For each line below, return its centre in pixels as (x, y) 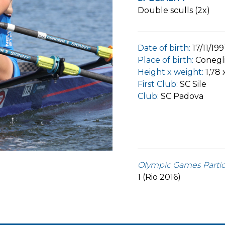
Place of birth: (165, 60)
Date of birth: (165, 48)
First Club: (158, 84)
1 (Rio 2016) (159, 177)
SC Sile (193, 84)
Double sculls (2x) (174, 10)
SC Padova (182, 96)
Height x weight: (171, 72)
